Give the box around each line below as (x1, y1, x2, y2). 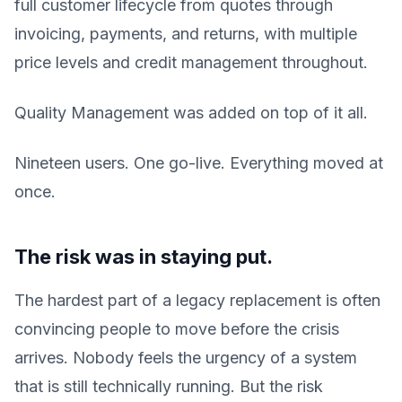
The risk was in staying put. (14, 245, 273, 268)
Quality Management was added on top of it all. (14, 103, 368, 122)
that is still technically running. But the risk (14, 377, 323, 396)
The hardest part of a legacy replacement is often (14, 291, 380, 310)
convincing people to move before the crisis (14, 319, 339, 338)
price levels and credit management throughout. (14, 53, 368, 72)
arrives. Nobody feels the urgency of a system (14, 348, 357, 367)
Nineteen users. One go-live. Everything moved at (14, 153, 383, 172)
